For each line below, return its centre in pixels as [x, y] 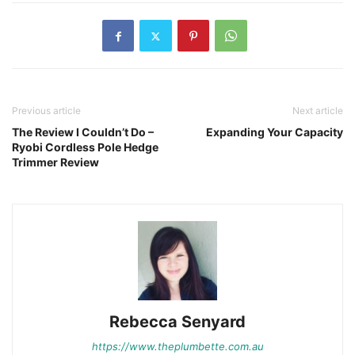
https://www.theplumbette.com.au [177, 347]
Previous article [46, 111]
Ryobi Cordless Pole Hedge [85, 147]
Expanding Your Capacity [275, 132]
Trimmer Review [55, 162]
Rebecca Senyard [177, 322]
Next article [318, 111]
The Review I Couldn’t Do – [83, 132]
